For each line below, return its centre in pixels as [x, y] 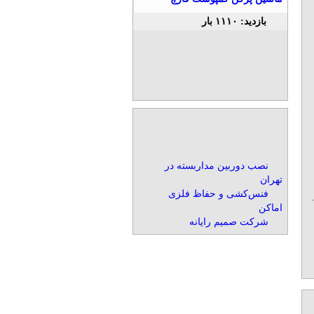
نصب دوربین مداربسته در [216, 166]
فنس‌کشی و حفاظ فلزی [218, 194]
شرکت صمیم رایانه [228, 222]
